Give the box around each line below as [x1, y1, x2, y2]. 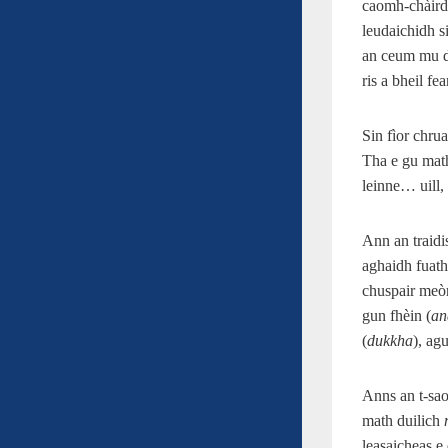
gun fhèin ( [362, 306, 431, 324]
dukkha [367, 331, 413, 349]
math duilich [362, 411, 444, 429]
